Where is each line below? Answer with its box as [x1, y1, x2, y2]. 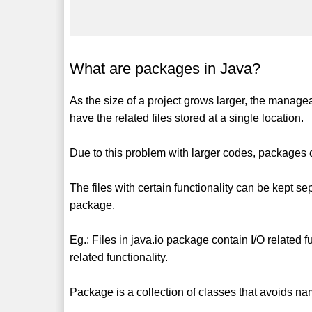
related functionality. [70, 251, 169, 263]
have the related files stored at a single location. [70, 111, 304, 124]
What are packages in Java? [70, 59, 261, 77]
